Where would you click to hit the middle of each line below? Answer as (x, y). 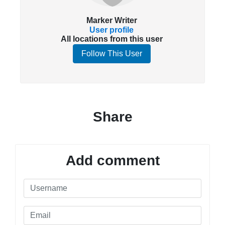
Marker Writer (111, 21)
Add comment (113, 160)
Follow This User (111, 54)
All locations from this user (111, 39)
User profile (111, 30)
